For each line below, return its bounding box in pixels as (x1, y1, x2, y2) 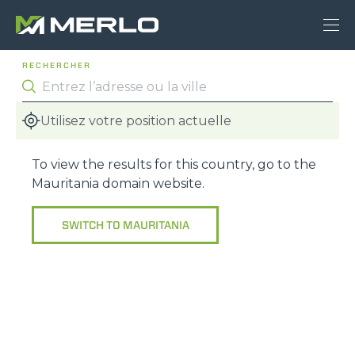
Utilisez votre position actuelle (40, 113, 231, 128)
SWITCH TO (61, 218, 123, 232)
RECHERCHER (22, 60, 91, 71)
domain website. (99, 176, 204, 191)
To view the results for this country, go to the (32, 157, 316, 172)
